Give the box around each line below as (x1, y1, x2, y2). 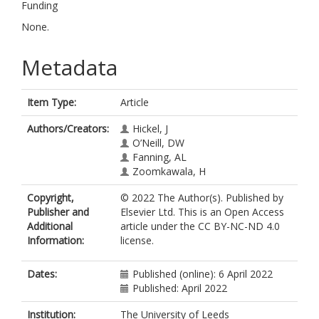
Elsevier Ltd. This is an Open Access (120, 205, 284, 219)
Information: (27, 234, 84, 247)
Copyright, (27, 191, 74, 204)
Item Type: (27, 95, 76, 109)
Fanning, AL (132, 150, 187, 164)
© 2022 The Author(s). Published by (120, 191, 283, 204)
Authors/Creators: (27, 122, 109, 135)
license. (120, 234, 154, 247)
